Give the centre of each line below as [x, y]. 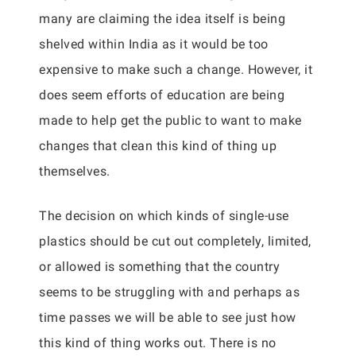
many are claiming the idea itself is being [162, 19]
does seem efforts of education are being [162, 95]
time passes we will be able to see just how [168, 317]
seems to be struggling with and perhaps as [169, 292]
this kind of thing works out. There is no [158, 343]
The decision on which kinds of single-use [164, 216]
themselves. [75, 171]
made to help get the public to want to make [170, 120]
